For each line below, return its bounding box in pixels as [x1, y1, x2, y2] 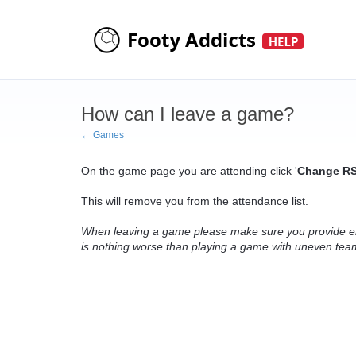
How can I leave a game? [81, 103, 294, 125]
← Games [81, 130, 124, 141]
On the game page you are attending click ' [81, 164, 297, 177]
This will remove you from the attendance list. [81, 195, 308, 207]
